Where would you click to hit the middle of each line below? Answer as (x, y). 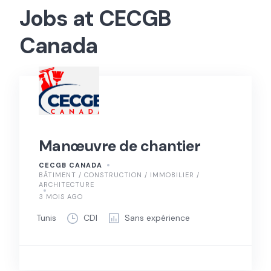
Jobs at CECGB (95, 18)
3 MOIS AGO (61, 196)
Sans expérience (158, 218)
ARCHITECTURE (67, 184)
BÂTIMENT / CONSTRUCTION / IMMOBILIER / (119, 175)
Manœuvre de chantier (119, 146)
